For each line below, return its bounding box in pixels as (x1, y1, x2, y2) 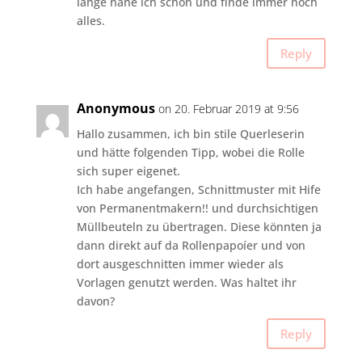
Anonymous (76, 99, 155, 118)
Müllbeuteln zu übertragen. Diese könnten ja (76, 219, 322, 235)
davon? (76, 293, 115, 309)
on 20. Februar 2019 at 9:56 (158, 101, 299, 117)
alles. (76, 13, 105, 29)
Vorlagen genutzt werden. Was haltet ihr (76, 275, 297, 291)
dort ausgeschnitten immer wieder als (76, 256, 284, 272)
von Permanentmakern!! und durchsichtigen (76, 200, 318, 217)
